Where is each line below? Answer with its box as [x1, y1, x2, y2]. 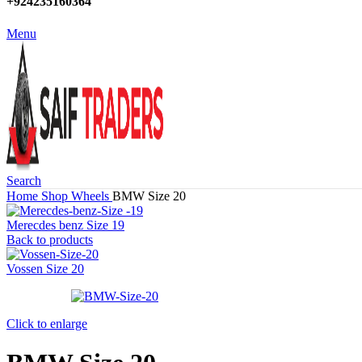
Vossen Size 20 [6, 261, 84, 276]
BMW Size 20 [112, 188, 186, 203]
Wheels [71, 188, 112, 203]
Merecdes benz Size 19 [6, 217, 124, 232]
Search [6, 173, 41, 187]
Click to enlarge [6, 316, 87, 330]
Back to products [6, 232, 93, 246]
